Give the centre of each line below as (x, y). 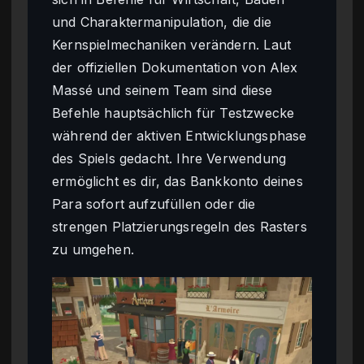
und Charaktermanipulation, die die (162, 22)
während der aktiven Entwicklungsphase (180, 135)
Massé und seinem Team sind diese (162, 90)
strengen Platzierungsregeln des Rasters (180, 226)
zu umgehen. (93, 249)
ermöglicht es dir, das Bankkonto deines (178, 181)
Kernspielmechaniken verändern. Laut (172, 44)
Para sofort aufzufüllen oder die (154, 204)
